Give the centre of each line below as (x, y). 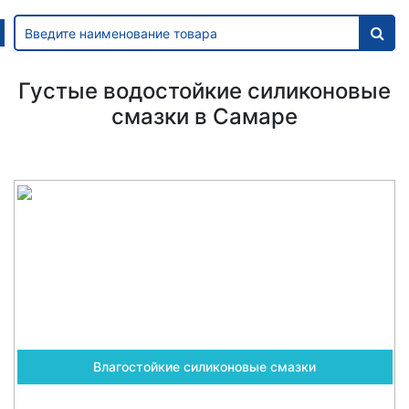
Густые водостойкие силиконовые (204, 91)
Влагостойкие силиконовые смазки (204, 367)
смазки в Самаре (204, 117)
